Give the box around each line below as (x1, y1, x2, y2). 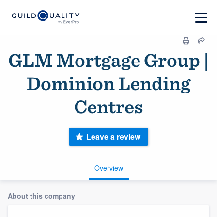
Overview (94, 162, 123, 172)
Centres (74, 95, 143, 118)
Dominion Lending (27, 72, 190, 95)
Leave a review (86, 131, 140, 142)
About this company (8, 190, 75, 201)
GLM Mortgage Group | (8, 48, 209, 72)
